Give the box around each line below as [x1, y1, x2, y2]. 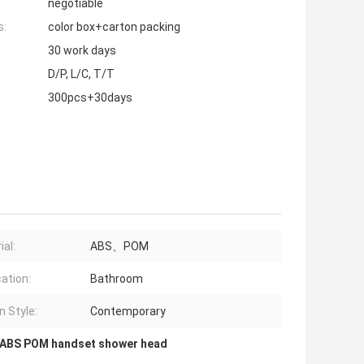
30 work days [48, 44, 116, 58]
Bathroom [90, 272, 143, 286]
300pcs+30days [48, 91, 132, 105]
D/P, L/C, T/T [48, 67, 115, 81]
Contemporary [90, 305, 166, 318]
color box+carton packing [48, 20, 180, 34]
